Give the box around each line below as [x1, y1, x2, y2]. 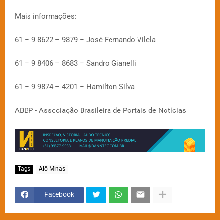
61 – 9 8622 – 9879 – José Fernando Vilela [15, 35, 156, 44]
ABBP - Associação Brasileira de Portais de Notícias [15, 106, 186, 115]
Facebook [44, 191, 74, 198]
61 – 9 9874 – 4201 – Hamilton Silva [15, 82, 135, 91]
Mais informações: [15, 11, 77, 21]
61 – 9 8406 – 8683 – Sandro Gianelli [15, 58, 136, 68]
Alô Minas [39, 165, 65, 172]
